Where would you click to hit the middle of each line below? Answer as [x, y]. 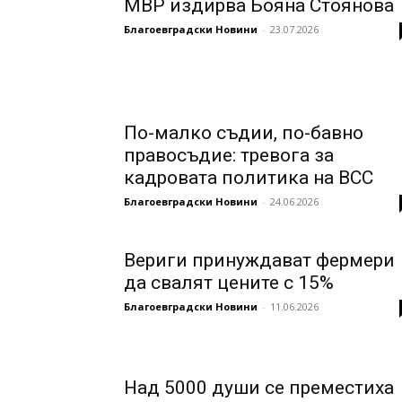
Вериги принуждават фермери [259, 260]
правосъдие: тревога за [229, 155]
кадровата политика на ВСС [249, 177]
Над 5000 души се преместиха [259, 387]
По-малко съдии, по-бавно [244, 132]
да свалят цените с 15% [229, 282]
